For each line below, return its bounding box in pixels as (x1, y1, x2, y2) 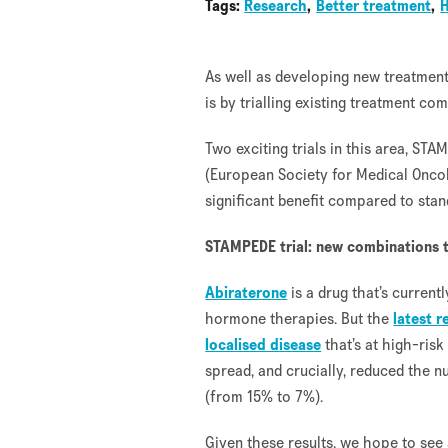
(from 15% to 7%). (205, 386, 324, 408)
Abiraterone (205, 282, 288, 304)
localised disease (205, 334, 322, 356)
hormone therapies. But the (205, 308, 394, 330)
